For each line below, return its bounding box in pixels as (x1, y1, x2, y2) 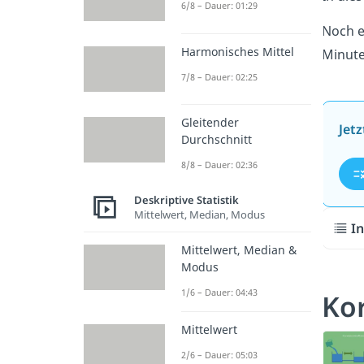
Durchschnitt (181, 131, 252, 147)
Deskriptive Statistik (134, 193, 239, 208)
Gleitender (181, 114, 239, 130)
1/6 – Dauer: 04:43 (181, 285, 258, 298)
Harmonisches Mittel (181, 43, 294, 59)
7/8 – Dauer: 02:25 (181, 70, 258, 83)
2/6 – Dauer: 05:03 (181, 348, 258, 361)
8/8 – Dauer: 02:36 (181, 158, 258, 171)
